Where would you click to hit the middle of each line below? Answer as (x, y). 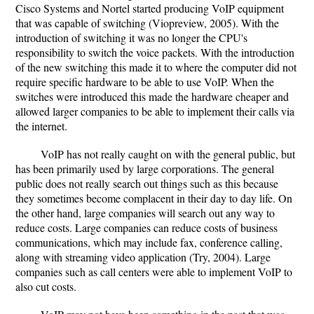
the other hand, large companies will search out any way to (145, 213)
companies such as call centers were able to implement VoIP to (154, 272)
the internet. (41, 126)
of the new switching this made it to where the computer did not (156, 67)
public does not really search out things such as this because (147, 183)
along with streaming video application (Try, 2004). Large (143, 257)
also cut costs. (46, 286)
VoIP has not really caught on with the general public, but (168, 154)
